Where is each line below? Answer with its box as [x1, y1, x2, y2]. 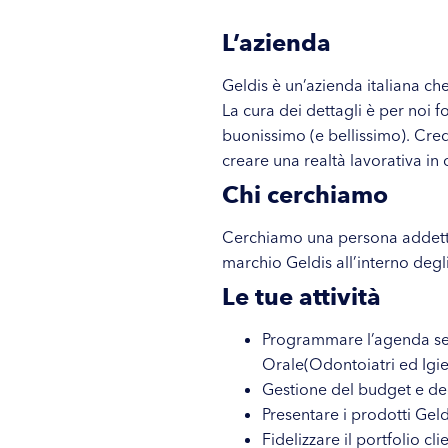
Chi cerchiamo [222, 180, 388, 210]
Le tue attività [222, 282, 381, 312]
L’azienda [222, 28, 331, 58]
